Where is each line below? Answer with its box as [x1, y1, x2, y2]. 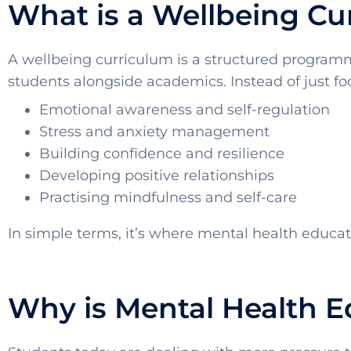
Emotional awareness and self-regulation [39, 101, 330, 119]
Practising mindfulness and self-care [39, 189, 297, 207]
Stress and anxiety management [39, 123, 270, 141]
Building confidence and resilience [39, 145, 284, 163]
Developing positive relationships [39, 167, 274, 185]
